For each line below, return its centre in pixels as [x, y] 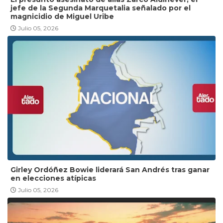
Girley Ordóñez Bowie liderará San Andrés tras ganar [110, 169]
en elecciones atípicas [53, 178]
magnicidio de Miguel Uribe [62, 16]
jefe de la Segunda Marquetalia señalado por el [101, 8]
